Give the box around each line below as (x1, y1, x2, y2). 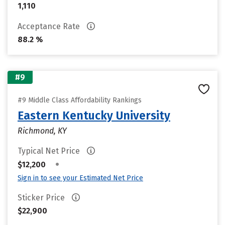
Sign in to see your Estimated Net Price (18, 174, 143, 182)
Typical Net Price (18, 146, 82, 156)
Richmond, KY (18, 126, 67, 136)
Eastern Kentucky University (18, 108, 170, 123)
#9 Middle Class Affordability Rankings (18, 96, 142, 104)
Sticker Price (18, 193, 67, 202)
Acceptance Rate (18, 22, 82, 31)
